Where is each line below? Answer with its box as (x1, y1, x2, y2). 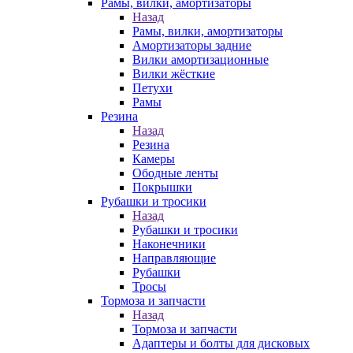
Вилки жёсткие (132, 67, 215, 80)
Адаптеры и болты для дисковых (132, 336, 310, 350)
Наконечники (132, 237, 206, 251)
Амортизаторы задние (132, 39, 251, 52)
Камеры (132, 152, 175, 165)
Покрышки (132, 180, 192, 194)
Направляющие (132, 251, 216, 265)
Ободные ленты (132, 166, 218, 180)
